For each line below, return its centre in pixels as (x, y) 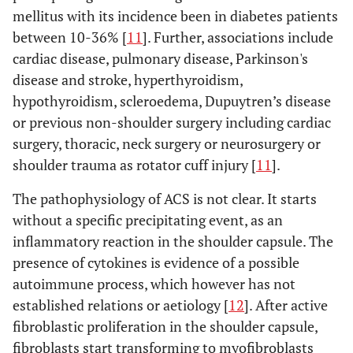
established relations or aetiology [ (121, 305)
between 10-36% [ (70, 37)
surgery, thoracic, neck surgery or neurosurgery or (167, 143)
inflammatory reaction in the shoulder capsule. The (173, 241)
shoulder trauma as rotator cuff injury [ (134, 165)
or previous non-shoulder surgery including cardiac (172, 122)
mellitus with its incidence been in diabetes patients (175, 16)
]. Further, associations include (238, 37)
